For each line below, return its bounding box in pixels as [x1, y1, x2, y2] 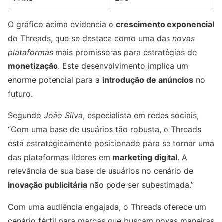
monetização [8, 61, 58, 71]
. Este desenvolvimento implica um [58, 61, 188, 71]
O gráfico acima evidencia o [8, 19, 116, 30]
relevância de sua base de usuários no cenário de [8, 166, 193, 176]
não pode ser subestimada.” [87, 180, 194, 190]
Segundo [8, 111, 44, 121]
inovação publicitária [8, 180, 87, 190]
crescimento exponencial [116, 19, 214, 30]
